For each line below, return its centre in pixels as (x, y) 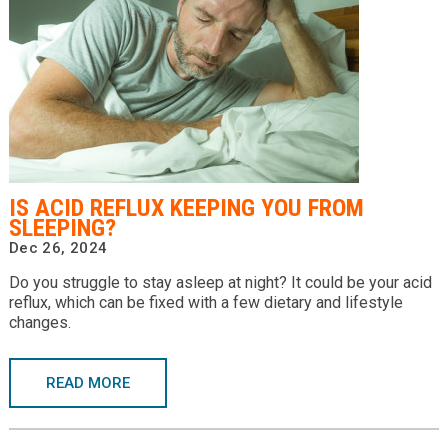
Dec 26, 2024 (58, 248)
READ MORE (87, 383)
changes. (41, 322)
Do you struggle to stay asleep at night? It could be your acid (220, 282)
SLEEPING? (62, 228)
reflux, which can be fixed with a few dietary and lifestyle (205, 302)
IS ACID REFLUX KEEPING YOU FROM (186, 208)
